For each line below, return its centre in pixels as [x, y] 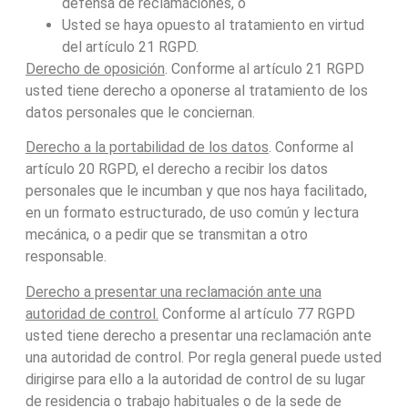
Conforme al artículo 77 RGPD [256, 313]
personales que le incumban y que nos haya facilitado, [196, 191]
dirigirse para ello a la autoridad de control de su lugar [195, 379]
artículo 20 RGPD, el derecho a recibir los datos [176, 169]
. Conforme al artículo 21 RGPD [264, 68]
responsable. [66, 257]
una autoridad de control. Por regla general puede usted [203, 357]
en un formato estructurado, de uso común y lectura [192, 213]
